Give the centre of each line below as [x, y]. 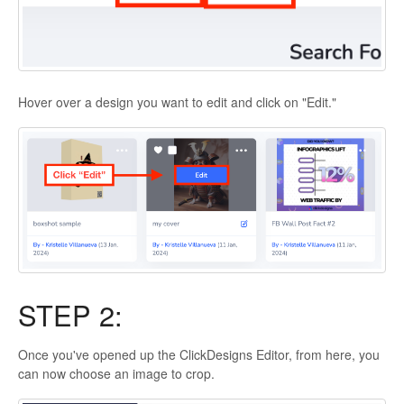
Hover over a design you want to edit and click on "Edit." [177, 101]
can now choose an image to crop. [116, 373]
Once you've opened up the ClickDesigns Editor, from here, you [199, 354]
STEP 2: [70, 314]
